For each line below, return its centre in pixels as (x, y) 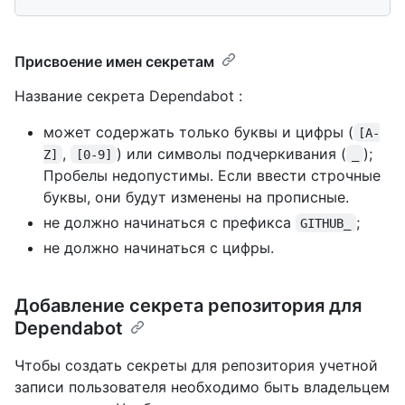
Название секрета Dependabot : (128, 95)
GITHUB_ (326, 223)
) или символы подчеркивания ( (232, 153)
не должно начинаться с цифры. (159, 247)
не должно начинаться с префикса (170, 222)
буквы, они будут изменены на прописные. (196, 197)
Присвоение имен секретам (114, 61)
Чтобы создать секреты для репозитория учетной (196, 365)
